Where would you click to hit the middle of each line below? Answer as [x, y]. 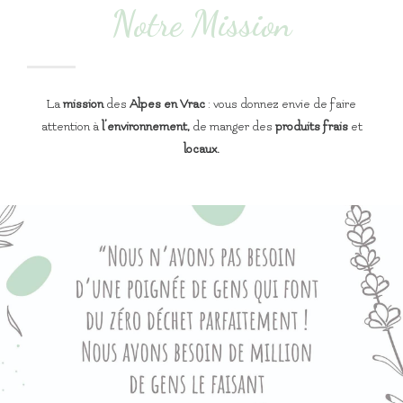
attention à [71, 127]
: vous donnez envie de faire [281, 104]
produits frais [311, 127]
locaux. [201, 149]
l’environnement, [147, 127]
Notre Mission [201, 24]
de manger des [232, 127]
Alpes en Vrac [167, 104]
